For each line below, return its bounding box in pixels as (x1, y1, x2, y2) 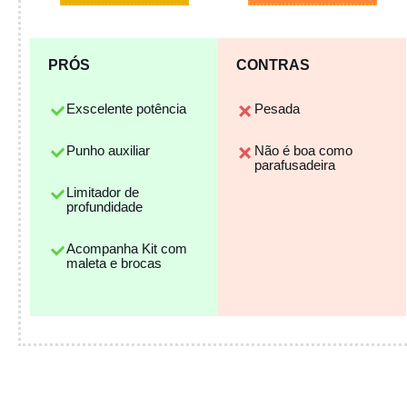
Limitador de (66, 184, 139, 200)
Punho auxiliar (66, 143, 150, 158)
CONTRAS (236, 57, 310, 73)
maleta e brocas (66, 255, 162, 271)
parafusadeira (254, 157, 335, 173)
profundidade (66, 199, 143, 214)
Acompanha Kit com (66, 241, 187, 256)
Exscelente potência (66, 101, 186, 116)
